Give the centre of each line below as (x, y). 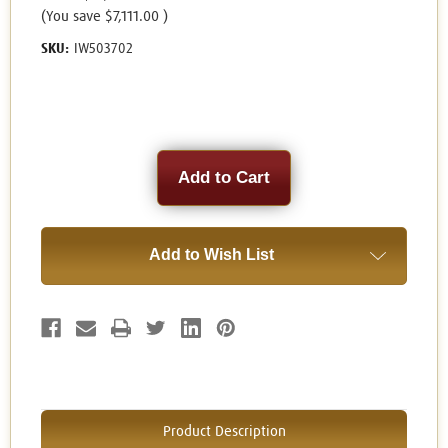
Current (66, 159)
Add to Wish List (211, 255)
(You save (71, 17)
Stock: (62, 178)
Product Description (224, 432)
